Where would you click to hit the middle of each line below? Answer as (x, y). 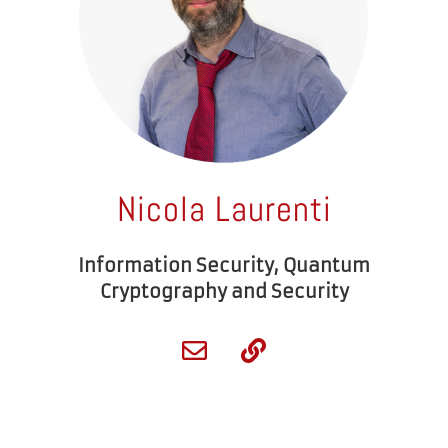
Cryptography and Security (224, 292)
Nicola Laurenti (224, 209)
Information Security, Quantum (224, 266)
